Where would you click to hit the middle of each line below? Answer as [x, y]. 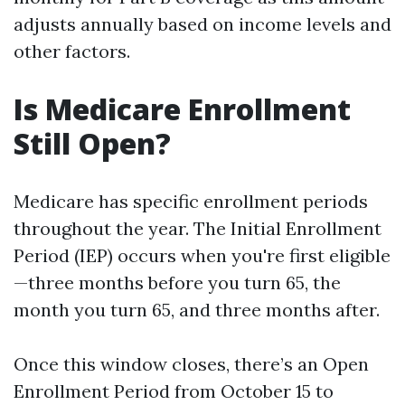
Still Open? [92, 143]
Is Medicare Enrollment [182, 109]
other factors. [72, 51]
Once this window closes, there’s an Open [191, 364]
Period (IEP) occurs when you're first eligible [202, 255]
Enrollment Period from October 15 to [174, 391]
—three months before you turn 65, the [177, 283]
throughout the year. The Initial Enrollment [198, 228]
